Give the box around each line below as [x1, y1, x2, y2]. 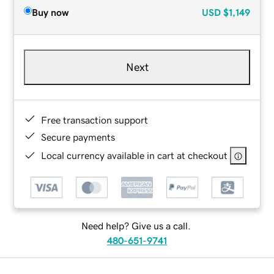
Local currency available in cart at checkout [41, 150, 228, 160]
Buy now [32, 7, 69, 17]
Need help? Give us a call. [81, 221, 191, 231]
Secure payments [41, 131, 116, 142]
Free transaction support [41, 114, 149, 125]
